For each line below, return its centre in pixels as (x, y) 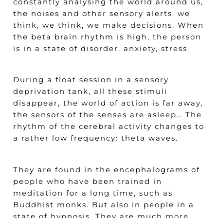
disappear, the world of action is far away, (108, 103)
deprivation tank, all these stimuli (90, 91)
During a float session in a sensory (91, 80)
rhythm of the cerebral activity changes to (109, 126)
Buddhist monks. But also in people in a (103, 204)
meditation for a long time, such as (93, 193)
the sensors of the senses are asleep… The (107, 115)
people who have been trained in (87, 181)
